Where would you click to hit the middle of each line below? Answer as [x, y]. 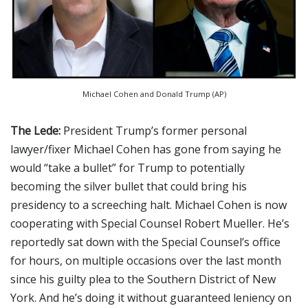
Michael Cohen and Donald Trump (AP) [154, 93]
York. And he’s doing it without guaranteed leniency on [151, 297]
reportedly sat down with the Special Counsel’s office [145, 242]
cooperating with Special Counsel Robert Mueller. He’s [150, 223]
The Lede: [37, 130]
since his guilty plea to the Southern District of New [143, 279]
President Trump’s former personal [155, 130]
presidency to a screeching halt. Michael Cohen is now [148, 205]
